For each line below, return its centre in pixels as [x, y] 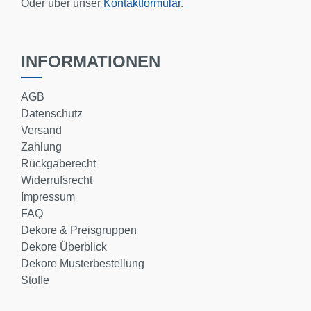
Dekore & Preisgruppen [79, 230]
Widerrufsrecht [57, 180]
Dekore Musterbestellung [83, 263]
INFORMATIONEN [91, 61]
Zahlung [41, 147]
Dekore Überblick [64, 247]
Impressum [48, 197]
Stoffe [35, 280]
